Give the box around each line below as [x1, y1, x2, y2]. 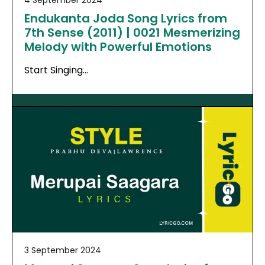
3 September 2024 [24, 244, 101, 257]
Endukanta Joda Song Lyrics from [24, 9, 227, 27]
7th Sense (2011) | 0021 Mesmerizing [24, 24, 240, 41]
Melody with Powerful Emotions [24, 38, 212, 55]
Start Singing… [24, 63, 88, 77]
